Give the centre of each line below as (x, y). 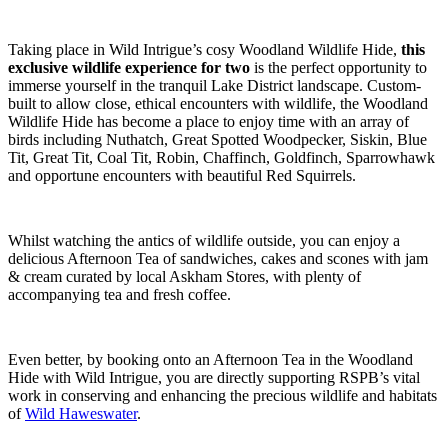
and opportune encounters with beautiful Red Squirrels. (182, 175)
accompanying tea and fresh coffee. (119, 294)
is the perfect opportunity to (338, 67)
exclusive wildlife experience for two (129, 67)
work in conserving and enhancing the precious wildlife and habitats (222, 395)
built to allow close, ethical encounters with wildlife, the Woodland (218, 103)
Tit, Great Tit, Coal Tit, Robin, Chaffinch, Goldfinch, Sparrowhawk (221, 157)
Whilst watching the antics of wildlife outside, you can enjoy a (204, 240)
